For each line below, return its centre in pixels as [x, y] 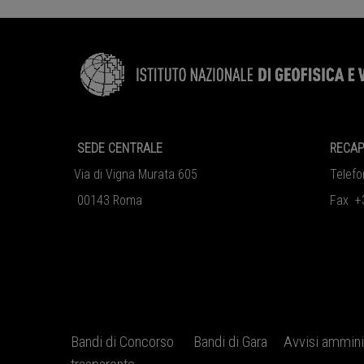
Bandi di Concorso [123, 342]
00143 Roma [99, 201]
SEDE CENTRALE [109, 149]
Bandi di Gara [231, 342]
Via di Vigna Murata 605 [126, 175]
